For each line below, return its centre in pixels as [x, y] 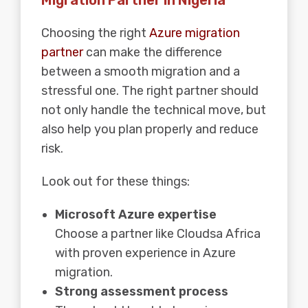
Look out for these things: [115, 181]
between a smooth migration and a [141, 71]
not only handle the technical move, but [154, 110]
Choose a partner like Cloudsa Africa [158, 233]
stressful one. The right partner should [150, 90]
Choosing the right [95, 33]
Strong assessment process [142, 291]
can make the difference [153, 52]
